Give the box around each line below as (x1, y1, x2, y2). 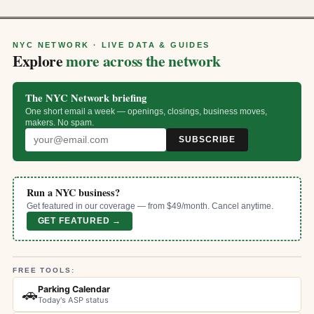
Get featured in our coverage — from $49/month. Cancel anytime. (26, 201, 273, 212)
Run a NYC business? (26, 185, 120, 200)
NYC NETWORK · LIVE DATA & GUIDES (13, 40, 210, 49)
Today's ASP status (38, 294, 109, 305)
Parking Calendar (38, 283, 110, 294)
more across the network (66, 49, 221, 71)
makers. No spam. (25, 117, 94, 128)
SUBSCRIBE (179, 135, 235, 145)
